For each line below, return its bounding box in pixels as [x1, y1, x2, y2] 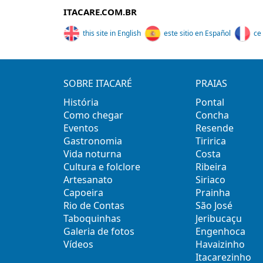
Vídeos [63, 237, 93, 251]
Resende [195, 121, 234, 134]
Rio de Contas [63, 198, 124, 212]
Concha [195, 108, 230, 122]
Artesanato [63, 173, 113, 186]
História [63, 95, 99, 109]
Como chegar [63, 108, 123, 122]
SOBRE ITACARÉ [63, 76, 132, 90]
